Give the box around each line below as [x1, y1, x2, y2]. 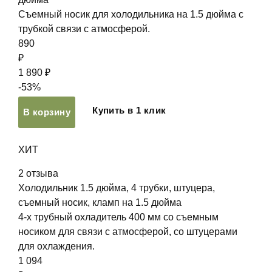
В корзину [23, 107, 71, 117]
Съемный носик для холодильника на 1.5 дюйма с [18, 9, 243, 19]
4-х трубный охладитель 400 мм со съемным [18, 212, 219, 222]
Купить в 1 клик [92, 105, 166, 115]
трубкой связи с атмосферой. [18, 24, 150, 34]
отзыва [26, 168, 58, 178]
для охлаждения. [18, 241, 97, 251]
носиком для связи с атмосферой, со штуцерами [18, 226, 237, 237]
